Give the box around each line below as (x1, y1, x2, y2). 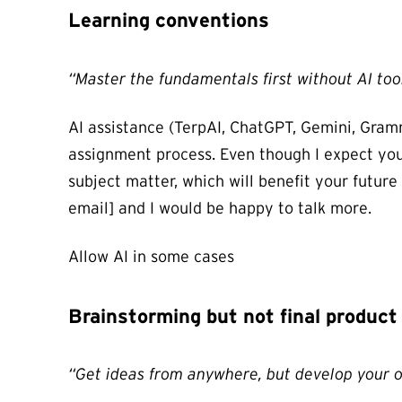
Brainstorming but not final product (68, 304, 398, 327)
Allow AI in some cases (68, 247, 234, 266)
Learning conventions (68, 9, 269, 31)
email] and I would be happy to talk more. (68, 198, 371, 217)
